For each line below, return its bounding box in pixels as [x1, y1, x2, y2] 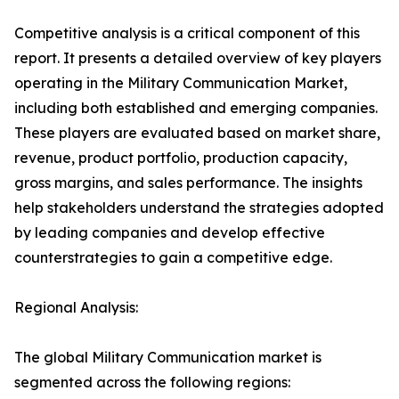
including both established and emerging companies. [14, 99, 378, 118]
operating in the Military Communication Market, [14, 74, 347, 93]
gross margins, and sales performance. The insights [14, 174, 362, 192]
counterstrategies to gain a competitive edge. [14, 248, 332, 267]
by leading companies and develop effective [14, 224, 325, 242]
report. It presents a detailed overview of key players [14, 49, 381, 68]
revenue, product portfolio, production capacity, [14, 149, 347, 167]
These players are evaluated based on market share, [14, 124, 380, 142]
